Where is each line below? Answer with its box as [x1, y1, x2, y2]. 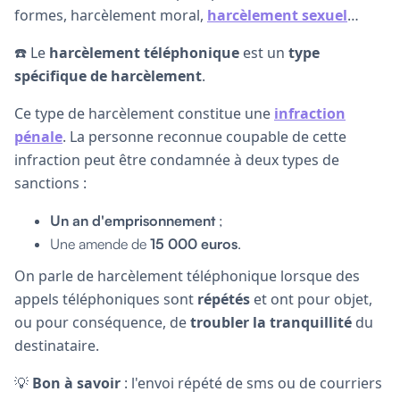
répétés [197, 288, 250, 309]
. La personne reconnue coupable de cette [62, 126, 346, 146]
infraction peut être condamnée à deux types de [14, 149, 339, 170]
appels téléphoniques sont [14, 288, 197, 309]
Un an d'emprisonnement [50, 211, 215, 229]
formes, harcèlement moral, [14, 4, 207, 25]
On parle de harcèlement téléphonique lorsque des [14, 265, 360, 286]
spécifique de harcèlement [14, 65, 202, 86]
